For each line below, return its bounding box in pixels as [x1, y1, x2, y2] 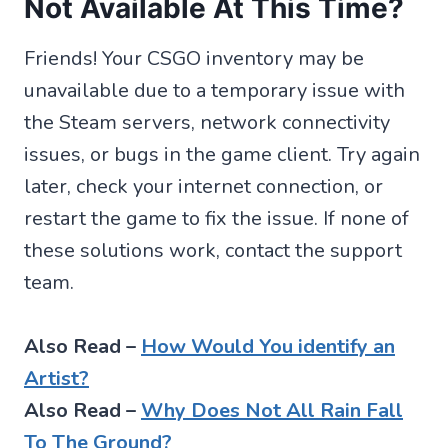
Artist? [24, 364, 89, 392]
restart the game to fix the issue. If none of [24, 204, 409, 232]
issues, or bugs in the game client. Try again [24, 140, 420, 168]
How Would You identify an [141, 332, 395, 360]
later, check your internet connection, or [24, 172, 383, 200]
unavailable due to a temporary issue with [24, 76, 405, 104]
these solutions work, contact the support [24, 236, 402, 264]
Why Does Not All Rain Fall [141, 396, 403, 424]
